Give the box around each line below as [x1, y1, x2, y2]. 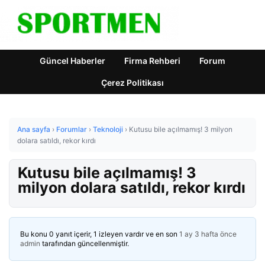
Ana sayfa [17, 125, 50, 134]
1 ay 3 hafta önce [179, 230, 237, 238]
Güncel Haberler [40, 56, 105, 66]
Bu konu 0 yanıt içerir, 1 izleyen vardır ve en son [20, 230, 179, 238]
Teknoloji [93, 125, 123, 134]
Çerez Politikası [101, 77, 164, 88]
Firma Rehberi [124, 56, 180, 66]
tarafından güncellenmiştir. [40, 239, 129, 248]
